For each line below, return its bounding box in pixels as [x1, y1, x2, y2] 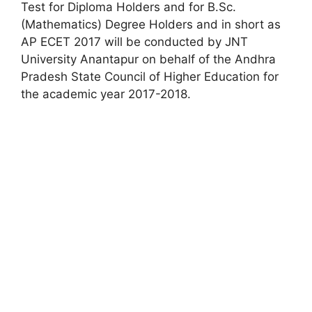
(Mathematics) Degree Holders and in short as [21, 17, 281, 31]
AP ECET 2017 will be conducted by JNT [21, 34, 248, 49]
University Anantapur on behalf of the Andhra [21, 52, 276, 66]
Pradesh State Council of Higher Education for [21, 69, 279, 84]
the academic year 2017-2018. [21, 86, 191, 101]
